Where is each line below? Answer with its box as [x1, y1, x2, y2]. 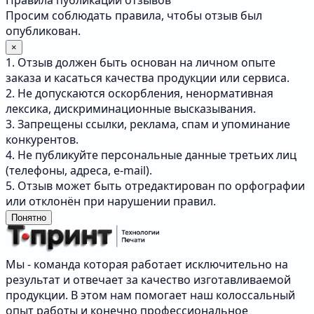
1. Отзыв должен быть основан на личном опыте [6, 55, 275, 71]
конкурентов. [6, 132, 78, 148]
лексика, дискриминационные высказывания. [6, 101, 256, 117]
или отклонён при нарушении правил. [6, 193, 216, 210]
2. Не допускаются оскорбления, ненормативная [6, 86, 273, 102]
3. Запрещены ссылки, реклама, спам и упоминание [6, 116, 290, 132]
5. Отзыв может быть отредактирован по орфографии [6, 178, 305, 194]
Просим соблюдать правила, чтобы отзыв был [6, 8, 262, 24]
